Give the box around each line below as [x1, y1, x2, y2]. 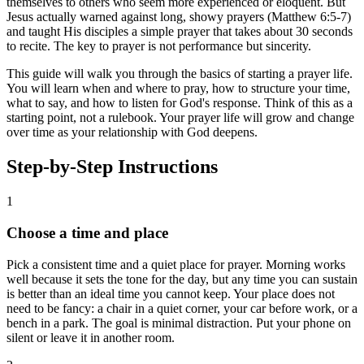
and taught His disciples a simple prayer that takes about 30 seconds [6, 24, 353, 39]
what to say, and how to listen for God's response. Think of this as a [6, 96, 353, 110]
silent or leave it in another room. [6, 330, 175, 344]
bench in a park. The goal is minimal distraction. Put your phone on [6, 315, 351, 330]
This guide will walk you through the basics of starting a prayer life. [6, 67, 353, 81]
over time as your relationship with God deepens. [6, 125, 258, 140]
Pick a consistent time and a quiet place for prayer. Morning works [6, 257, 345, 271]
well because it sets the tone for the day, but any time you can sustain [6, 271, 357, 286]
